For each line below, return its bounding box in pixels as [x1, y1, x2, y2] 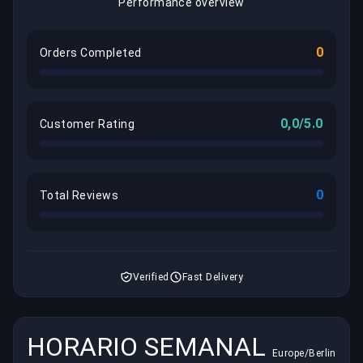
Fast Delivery [181, 271, 244, 284]
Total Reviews [40, 189, 119, 203]
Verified [132, 271, 169, 284]
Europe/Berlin [271, 348, 336, 360]
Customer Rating [40, 117, 135, 131]
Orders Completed [40, 46, 142, 60]
